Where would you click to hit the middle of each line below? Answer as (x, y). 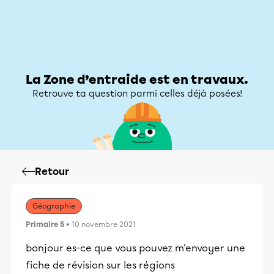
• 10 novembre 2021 (100, 224)
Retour (52, 172)
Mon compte (226, 45)
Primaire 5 (45, 224)
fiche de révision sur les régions (100, 265)
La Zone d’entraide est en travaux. (137, 80)
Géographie (54, 206)
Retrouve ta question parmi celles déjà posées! (137, 94)
